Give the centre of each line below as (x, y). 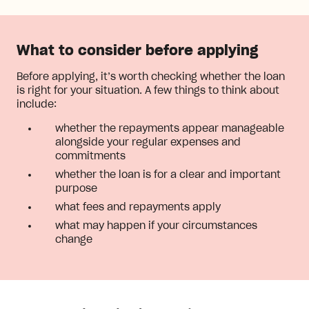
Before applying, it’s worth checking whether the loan (151, 77)
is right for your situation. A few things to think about (148, 91)
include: (37, 105)
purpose (76, 189)
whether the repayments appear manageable (170, 129)
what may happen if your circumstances (156, 226)
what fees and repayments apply (138, 208)
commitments (90, 157)
